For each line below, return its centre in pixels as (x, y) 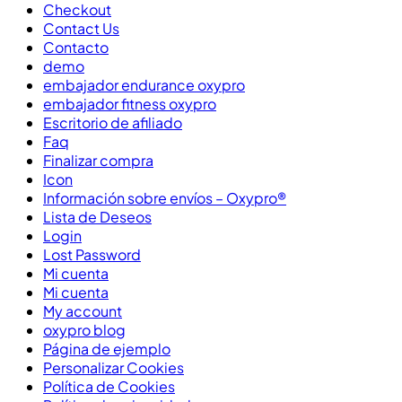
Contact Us (81, 29)
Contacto (76, 48)
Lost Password (92, 255)
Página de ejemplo (107, 349)
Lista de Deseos (97, 217)
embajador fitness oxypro (130, 104)
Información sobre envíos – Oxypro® (165, 198)
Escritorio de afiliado (113, 123)
